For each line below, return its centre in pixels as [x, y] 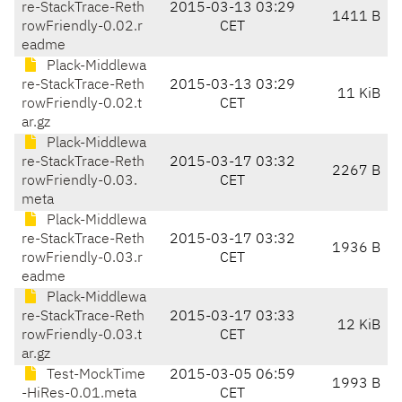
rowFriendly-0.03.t [82, 336]
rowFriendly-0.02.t [82, 105]
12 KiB [359, 326]
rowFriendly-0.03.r [82, 259]
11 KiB [359, 95]
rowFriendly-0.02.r [82, 27]
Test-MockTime [94, 376]
